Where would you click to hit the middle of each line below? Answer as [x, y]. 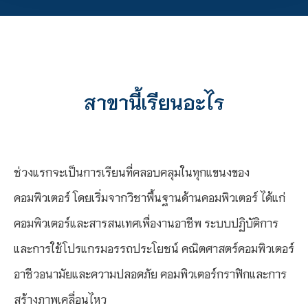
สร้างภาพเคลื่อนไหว [60, 298]
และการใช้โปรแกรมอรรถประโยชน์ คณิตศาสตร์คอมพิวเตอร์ [154, 247]
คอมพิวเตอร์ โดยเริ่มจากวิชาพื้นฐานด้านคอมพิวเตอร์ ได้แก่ [150, 197]
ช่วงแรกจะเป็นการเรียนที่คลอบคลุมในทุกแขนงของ [132, 171]
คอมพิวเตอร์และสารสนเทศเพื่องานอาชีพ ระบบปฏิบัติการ [146, 222]
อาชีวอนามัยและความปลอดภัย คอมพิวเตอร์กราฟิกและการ [150, 273]
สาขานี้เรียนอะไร [154, 101]
